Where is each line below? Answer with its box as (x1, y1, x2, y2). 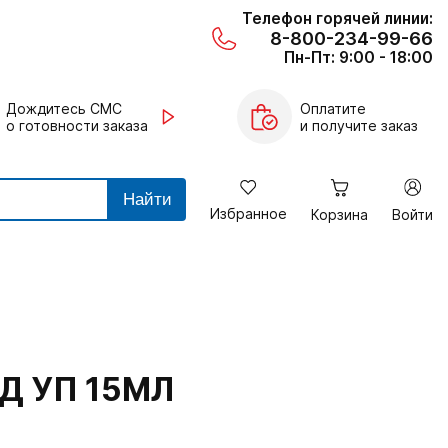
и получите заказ (300, 116, 418, 134)
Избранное (210, 205, 287, 222)
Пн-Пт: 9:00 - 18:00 (284, 48, 433, 67)
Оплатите (300, 99, 366, 117)
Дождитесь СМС (5, 99, 122, 117)
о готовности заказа (5, 116, 148, 134)
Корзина (311, 206, 368, 223)
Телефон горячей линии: (242, 9, 433, 28)
